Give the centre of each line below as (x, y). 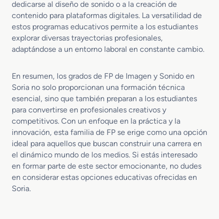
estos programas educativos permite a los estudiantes (105, 27)
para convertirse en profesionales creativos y (89, 110)
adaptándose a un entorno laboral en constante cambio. (108, 49)
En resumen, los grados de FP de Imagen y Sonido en (103, 76)
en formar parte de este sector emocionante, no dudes (107, 166)
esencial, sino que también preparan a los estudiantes (104, 99)
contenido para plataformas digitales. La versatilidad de (107, 15)
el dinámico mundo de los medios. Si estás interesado (105, 155)
